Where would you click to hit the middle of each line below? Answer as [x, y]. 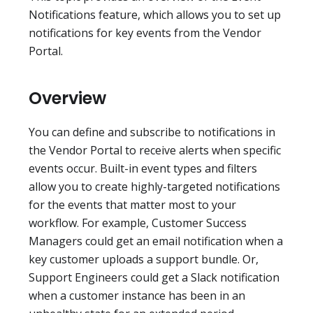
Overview [67, 99]
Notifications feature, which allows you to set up [155, 15]
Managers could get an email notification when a [156, 241]
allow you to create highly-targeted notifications [154, 187]
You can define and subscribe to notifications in [152, 132]
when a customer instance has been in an [137, 296]
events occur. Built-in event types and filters [143, 169]
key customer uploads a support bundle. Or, [144, 260]
